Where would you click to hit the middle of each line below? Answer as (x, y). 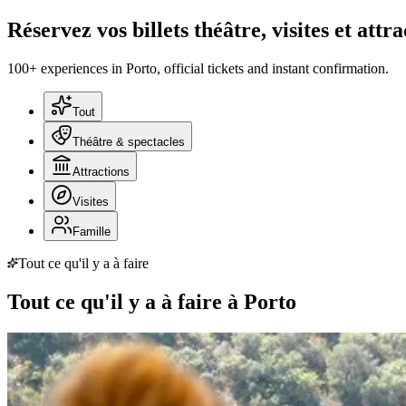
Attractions (101, 171)
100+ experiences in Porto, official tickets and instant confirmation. (198, 68)
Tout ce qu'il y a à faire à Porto (152, 301)
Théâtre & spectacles (129, 141)
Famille (92, 231)
